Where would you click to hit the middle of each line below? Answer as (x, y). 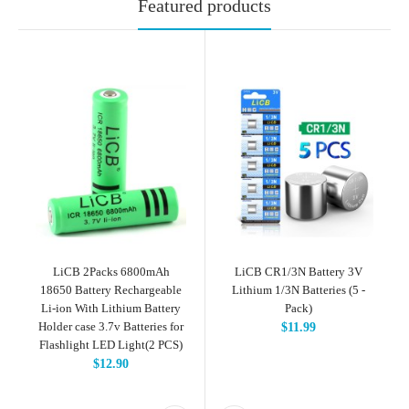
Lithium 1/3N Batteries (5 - (298, 289)
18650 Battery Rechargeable (111, 289)
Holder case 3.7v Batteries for (111, 326)
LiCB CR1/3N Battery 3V (298, 271)
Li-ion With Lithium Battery (111, 308)
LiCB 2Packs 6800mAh (111, 271)
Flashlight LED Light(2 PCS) (111, 344)
